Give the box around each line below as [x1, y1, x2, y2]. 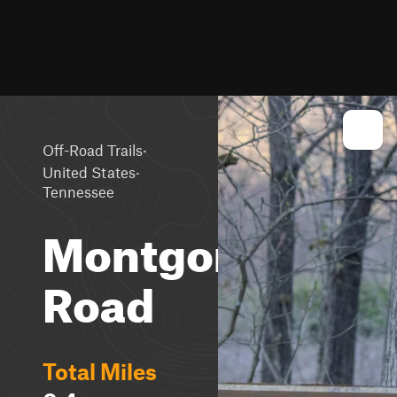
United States [43, 162, 136, 181]
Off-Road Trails [43, 140, 143, 159]
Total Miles [43, 358, 157, 385]
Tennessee [43, 183, 114, 200]
